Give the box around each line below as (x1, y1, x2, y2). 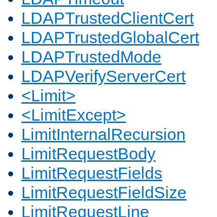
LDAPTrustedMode (21, 47, 161, 66)
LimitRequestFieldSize (21, 183, 186, 202)
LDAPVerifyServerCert (21, 67, 186, 86)
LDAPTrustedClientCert (21, 9, 194, 28)
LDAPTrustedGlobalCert (21, 28, 199, 47)
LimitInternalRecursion (21, 125, 186, 144)
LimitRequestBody (21, 144, 155, 163)
